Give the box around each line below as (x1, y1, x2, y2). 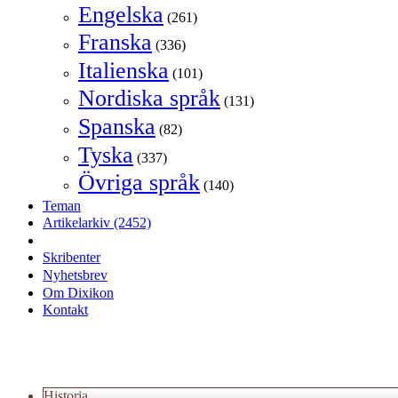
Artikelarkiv (43, 215, 114, 231)
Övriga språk (78, 170, 200, 196)
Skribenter (43, 250, 100, 266)
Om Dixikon (43, 284, 114, 300)
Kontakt (43, 302, 88, 318)
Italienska (78, 57, 169, 84)
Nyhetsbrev (43, 267, 107, 283)
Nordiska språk (78, 85, 220, 112)
